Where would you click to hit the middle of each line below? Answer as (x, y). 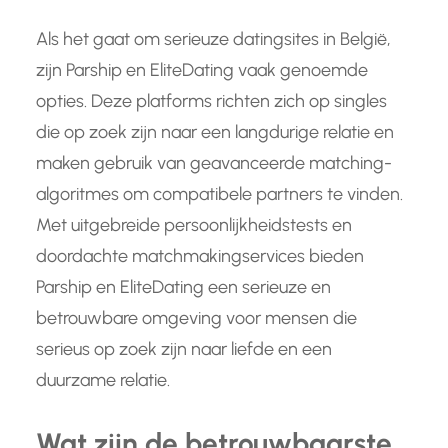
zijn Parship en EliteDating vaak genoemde (202, 69)
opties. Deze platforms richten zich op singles (211, 100)
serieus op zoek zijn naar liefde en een (184, 348)
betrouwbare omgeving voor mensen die (196, 317)
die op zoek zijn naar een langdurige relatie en (215, 131)
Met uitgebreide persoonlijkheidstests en (194, 224)
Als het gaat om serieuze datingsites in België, (213, 38)
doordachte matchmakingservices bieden (200, 255)
